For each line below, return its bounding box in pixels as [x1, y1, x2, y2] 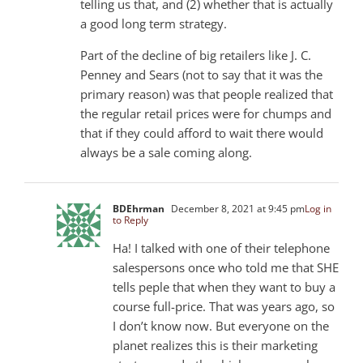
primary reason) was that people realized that [80, 85, 333, 102]
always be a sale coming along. [80, 143, 252, 160]
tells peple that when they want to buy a [113, 278, 335, 295]
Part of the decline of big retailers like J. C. [80, 46, 311, 63]
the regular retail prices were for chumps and [80, 105, 331, 122]
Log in [305, 201, 331, 216]
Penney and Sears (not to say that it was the [80, 66, 322, 83]
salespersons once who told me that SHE [113, 258, 339, 275]
